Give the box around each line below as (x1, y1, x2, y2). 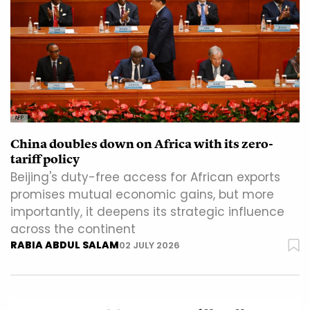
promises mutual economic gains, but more (10, 186, 274, 203)
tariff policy (10, 151, 80, 168)
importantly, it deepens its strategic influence (10, 203, 284, 221)
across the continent (10, 221, 136, 238)
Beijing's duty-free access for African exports (10, 169, 280, 186)
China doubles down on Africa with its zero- (10, 136, 273, 153)
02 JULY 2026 (119, 239, 180, 253)
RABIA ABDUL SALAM (10, 238, 119, 253)
